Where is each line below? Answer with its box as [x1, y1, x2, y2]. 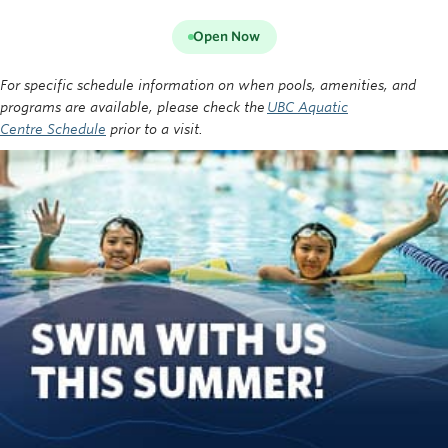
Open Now [193, 29, 261, 44]
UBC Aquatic [267, 99, 348, 115]
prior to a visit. [106, 121, 213, 137]
